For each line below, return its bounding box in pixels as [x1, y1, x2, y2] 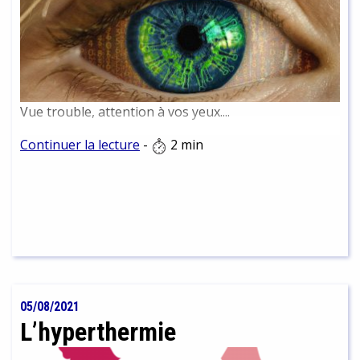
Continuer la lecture [20, 136, 140, 154]
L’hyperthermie [20, 317, 176, 348]
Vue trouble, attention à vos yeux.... [20, 103, 230, 121]
